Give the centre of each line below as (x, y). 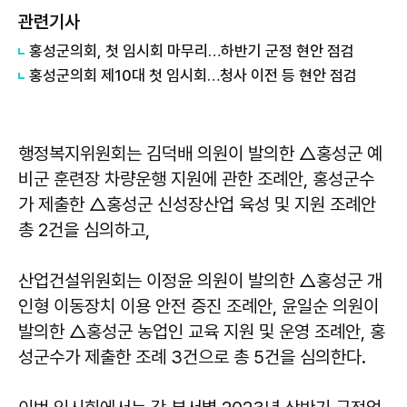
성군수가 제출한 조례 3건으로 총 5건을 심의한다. (192, 357)
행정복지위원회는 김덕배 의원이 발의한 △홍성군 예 (200, 153)
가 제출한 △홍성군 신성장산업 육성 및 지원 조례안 (197, 204)
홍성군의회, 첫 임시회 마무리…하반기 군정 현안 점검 (192, 50)
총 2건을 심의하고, (84, 229)
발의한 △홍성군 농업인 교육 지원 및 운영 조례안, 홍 (202, 331)
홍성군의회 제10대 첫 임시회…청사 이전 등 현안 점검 (193, 75)
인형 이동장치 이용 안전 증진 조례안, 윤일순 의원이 (199, 306)
